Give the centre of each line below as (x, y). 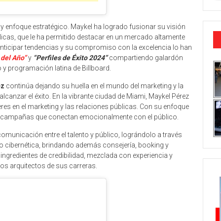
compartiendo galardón (146, 57)
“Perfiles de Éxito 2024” (70, 57)
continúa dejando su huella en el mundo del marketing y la (94, 86)
